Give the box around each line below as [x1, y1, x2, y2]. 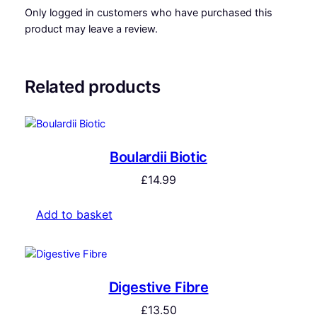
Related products [24, 76, 161, 98]
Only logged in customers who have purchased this [24, 6, 272, 20]
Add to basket [35, 207, 113, 221]
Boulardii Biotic [110, 148, 207, 166]
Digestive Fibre [108, 279, 209, 296]
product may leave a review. [24, 23, 158, 36]
